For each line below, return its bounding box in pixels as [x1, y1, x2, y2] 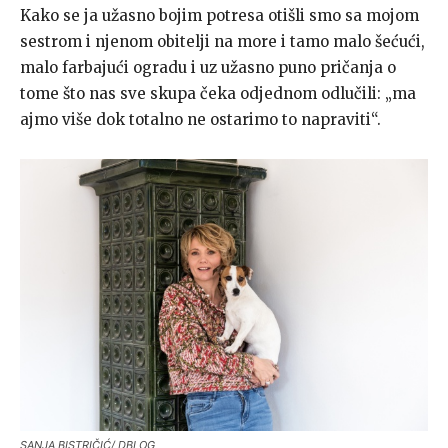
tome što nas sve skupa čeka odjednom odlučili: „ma [20, 83, 416, 103]
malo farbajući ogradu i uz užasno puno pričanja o [20, 57, 396, 77]
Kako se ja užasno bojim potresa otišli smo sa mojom [20, 5, 419, 25]
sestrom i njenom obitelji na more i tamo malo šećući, [20, 31, 425, 51]
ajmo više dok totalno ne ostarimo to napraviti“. [20, 109, 381, 129]
